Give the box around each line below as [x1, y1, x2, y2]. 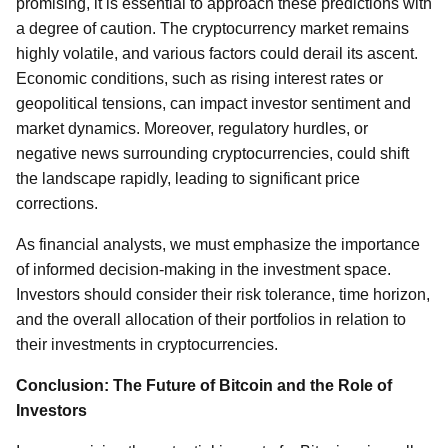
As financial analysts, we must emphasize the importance [16, 236, 420, 253]
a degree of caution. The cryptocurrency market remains [16, 20, 409, 37]
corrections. [16, 195, 98, 212]
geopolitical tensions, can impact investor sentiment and [16, 95, 411, 112]
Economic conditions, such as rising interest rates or [16, 70, 383, 87]
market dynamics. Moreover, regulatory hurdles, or [16, 120, 368, 137]
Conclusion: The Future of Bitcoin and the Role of [16, 377, 392, 394]
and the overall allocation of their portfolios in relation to [16, 311, 406, 328]
